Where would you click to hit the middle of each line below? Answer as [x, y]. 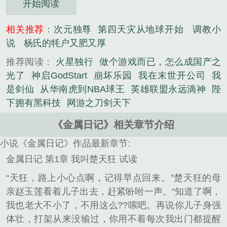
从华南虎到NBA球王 [83, 89]
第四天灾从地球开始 [141, 30]
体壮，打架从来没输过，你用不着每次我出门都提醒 [113, 219]
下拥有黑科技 [33, 103]
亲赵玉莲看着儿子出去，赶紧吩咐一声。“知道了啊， [113, 192]
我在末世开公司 [172, 75]
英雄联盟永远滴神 [168, 89]
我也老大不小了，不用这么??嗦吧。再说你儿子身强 [113, 205]
